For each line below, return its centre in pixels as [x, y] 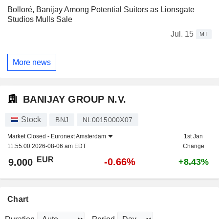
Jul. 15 [182, 34]
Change [193, 146]
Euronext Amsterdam [78, 137]
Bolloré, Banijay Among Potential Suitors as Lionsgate [101, 10]
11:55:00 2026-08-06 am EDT [47, 146]
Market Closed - [29, 137]
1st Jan [193, 137]
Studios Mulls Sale [40, 20]
